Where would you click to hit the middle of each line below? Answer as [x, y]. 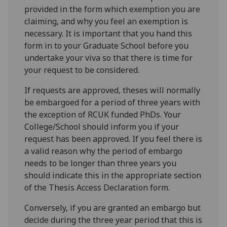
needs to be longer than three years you [101, 163]
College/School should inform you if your [102, 127]
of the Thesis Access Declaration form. [97, 188]
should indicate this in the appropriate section [113, 176]
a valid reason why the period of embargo [104, 151]
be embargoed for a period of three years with [112, 103]
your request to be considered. [82, 70]
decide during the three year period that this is [113, 220]
